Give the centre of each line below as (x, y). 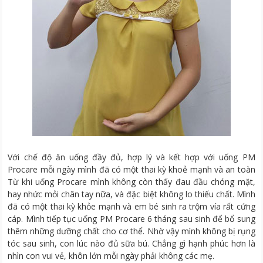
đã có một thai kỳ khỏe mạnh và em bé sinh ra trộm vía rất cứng (131, 206)
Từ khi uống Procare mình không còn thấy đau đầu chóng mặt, (131, 181)
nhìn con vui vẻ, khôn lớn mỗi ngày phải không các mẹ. (111, 255)
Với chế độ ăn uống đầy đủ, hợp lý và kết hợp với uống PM (131, 157)
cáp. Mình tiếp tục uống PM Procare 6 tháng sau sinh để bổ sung (131, 218)
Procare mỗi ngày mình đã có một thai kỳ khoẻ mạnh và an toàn (131, 169)
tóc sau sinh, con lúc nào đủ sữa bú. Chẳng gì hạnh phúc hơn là (131, 243)
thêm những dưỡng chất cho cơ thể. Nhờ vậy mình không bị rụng (131, 231)
